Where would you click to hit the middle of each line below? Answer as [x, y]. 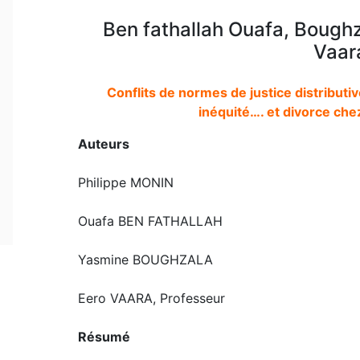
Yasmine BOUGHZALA [145, 259]
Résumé [104, 336]
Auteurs [103, 143]
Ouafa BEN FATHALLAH [150, 221]
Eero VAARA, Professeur [151, 298]
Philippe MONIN [125, 182]
